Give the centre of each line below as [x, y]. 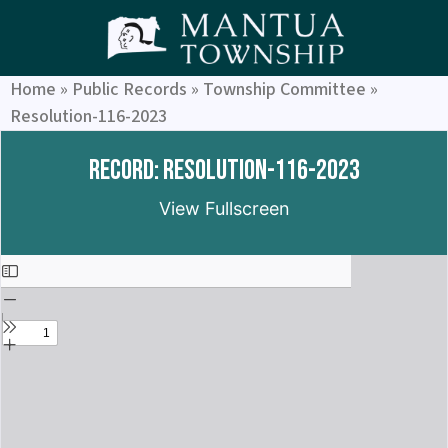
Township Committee [284, 90]
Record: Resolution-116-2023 [224, 171]
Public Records [129, 90]
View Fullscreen [224, 209]
